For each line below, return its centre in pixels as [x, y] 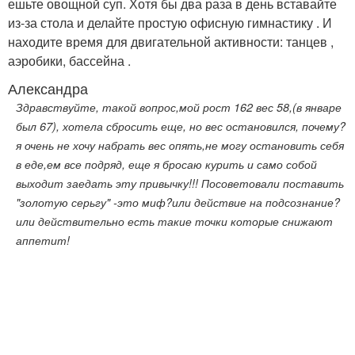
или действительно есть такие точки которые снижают [174, 221]
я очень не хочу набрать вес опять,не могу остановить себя [180, 145]
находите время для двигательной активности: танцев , [171, 41]
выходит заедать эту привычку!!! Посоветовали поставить [180, 183]
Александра [48, 88]
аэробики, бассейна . [69, 60]
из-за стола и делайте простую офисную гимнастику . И [170, 22]
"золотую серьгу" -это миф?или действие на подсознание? [178, 202]
